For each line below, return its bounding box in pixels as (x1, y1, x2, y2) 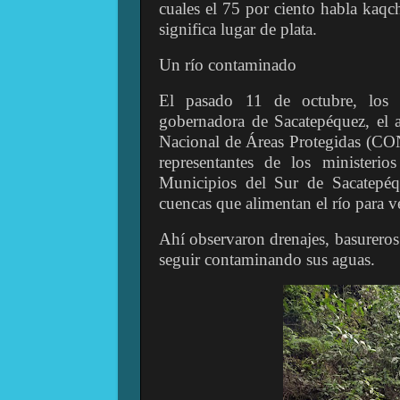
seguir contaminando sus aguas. (159, 249, 375, 269)
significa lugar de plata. (159, 20, 317, 39)
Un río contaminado (159, 54, 296, 74)
